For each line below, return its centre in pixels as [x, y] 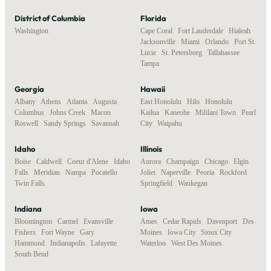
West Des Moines [197, 243]
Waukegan [193, 183]
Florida [153, 18]
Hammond [30, 243]
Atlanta [77, 101]
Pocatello [104, 172]
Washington [31, 31]
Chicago [216, 161]
